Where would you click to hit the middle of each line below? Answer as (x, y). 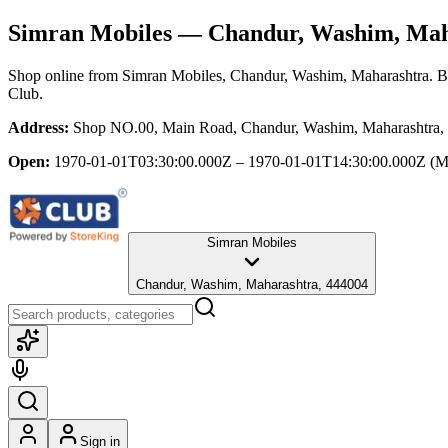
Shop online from (65, 75)
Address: (38, 127)
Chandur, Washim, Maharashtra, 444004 (252, 284)
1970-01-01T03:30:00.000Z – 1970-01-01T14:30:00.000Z (240, 161)
